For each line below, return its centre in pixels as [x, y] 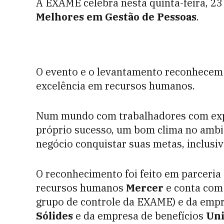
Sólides [54, 216]
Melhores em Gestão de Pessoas [116, 17]
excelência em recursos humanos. [115, 86]
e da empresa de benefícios [139, 216]
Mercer [145, 188]
